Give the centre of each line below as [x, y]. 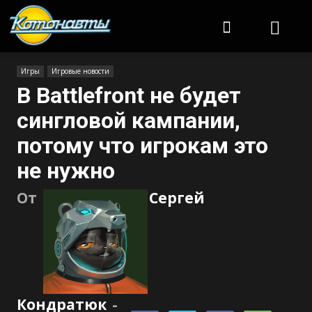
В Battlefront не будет [129, 95]
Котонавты [139, 11]
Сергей [177, 198]
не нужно [66, 171]
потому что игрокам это [142, 146]
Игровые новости [80, 71]
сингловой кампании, [128, 120]
